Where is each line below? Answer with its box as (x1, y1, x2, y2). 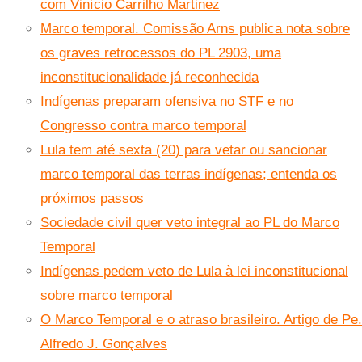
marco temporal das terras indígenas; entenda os (40, 166, 337, 183)
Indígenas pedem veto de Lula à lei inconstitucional (40, 263, 348, 280)
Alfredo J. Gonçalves (40, 336, 167, 352)
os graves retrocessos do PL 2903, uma (40, 45, 281, 61)
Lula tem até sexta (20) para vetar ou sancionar (40, 142, 327, 158)
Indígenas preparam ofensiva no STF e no (40, 94, 293, 110)
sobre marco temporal (40, 288, 173, 304)
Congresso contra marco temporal (40, 118, 246, 134)
